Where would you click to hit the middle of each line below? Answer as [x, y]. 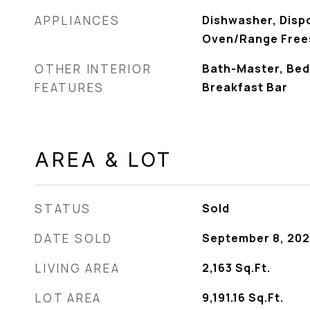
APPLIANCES [77, 20]
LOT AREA [68, 298]
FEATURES [70, 88]
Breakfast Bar [245, 87]
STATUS [63, 209]
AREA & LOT [103, 159]
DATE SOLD [74, 238]
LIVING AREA [77, 268]
